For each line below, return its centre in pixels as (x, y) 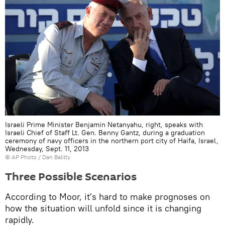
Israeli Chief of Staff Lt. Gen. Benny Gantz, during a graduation (105, 133)
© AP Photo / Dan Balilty (38, 157)
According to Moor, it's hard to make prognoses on (107, 197)
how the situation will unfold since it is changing (103, 208)
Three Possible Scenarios (71, 177)
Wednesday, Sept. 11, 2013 (47, 149)
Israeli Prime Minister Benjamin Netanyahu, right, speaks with (104, 125)
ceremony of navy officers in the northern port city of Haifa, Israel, (112, 141)
